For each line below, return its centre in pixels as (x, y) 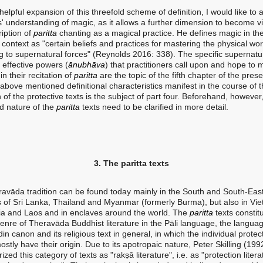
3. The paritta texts (131, 163)
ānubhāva (87, 65)
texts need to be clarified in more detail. (154, 107)
